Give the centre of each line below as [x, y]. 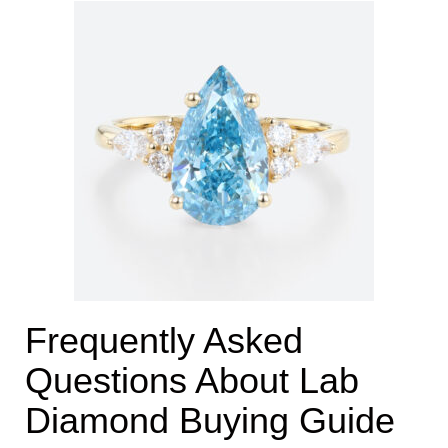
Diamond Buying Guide [210, 420]
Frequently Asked [164, 340]
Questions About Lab [192, 380]
